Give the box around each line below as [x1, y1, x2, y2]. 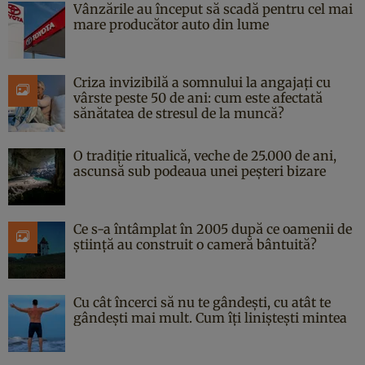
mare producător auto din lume [73, 15, 269, 33]
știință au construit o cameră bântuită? [73, 235, 317, 253]
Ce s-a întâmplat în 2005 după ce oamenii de [73, 220, 352, 237]
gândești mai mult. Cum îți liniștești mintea [73, 309, 347, 326]
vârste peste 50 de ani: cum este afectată [73, 89, 323, 106]
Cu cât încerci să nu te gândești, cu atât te [73, 293, 331, 310]
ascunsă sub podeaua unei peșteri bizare [73, 162, 326, 179]
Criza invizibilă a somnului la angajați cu [73, 73, 331, 90]
